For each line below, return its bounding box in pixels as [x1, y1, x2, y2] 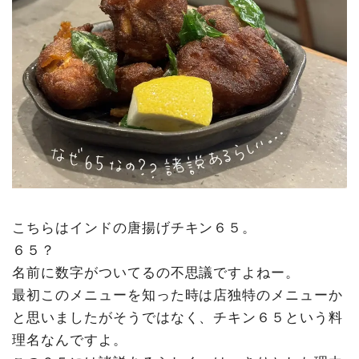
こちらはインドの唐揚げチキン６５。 [12, 219, 257, 236]
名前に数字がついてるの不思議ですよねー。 [12, 264, 301, 280]
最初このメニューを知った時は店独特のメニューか [12, 286, 344, 303]
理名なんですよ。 [12, 331, 127, 348]
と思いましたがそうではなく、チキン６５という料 [12, 309, 344, 325]
